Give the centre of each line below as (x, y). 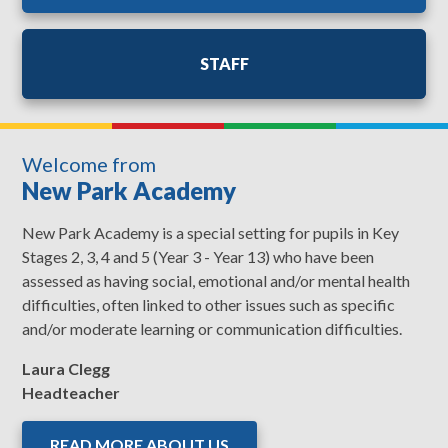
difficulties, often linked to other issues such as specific (209, 304)
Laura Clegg (66, 368)
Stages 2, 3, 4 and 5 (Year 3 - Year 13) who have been (198, 256)
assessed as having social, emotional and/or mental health (216, 280)
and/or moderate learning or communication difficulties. (212, 328)
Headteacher (71, 392)
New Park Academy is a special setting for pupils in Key (211, 232)
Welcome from (89, 163)
